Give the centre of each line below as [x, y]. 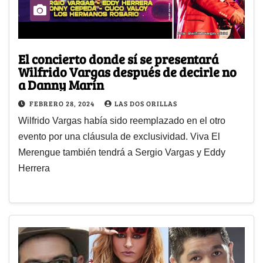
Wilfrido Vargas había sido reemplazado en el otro [122, 120]
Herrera [34, 168]
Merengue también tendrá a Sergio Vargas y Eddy [122, 152]
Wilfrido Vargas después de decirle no [127, 71]
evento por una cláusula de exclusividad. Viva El [119, 136]
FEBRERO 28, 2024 [63, 103]
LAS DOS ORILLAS [146, 103]
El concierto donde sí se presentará [118, 58]
